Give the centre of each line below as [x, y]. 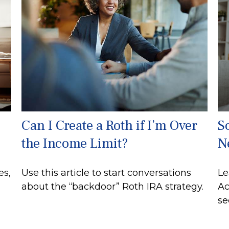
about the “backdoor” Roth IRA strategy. [113, 187]
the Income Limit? [75, 144]
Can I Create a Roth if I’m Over [110, 126]
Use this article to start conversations [107, 173]
